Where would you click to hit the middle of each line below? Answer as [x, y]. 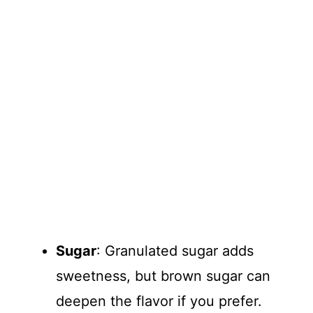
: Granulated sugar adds [175, 250]
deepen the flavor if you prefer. [159, 301]
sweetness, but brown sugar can [163, 276]
